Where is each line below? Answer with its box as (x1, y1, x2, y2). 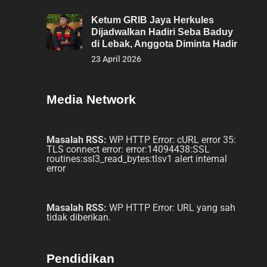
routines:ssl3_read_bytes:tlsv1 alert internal (46, 153, 227, 164)
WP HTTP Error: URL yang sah (107, 202, 235, 213)
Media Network (46, 92, 136, 106)
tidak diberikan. (46, 212, 111, 223)
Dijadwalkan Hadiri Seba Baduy (91, 27, 233, 37)
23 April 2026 (91, 54, 141, 64)
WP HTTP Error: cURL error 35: (107, 134, 236, 145)
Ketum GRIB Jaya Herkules (91, 15, 214, 25)
